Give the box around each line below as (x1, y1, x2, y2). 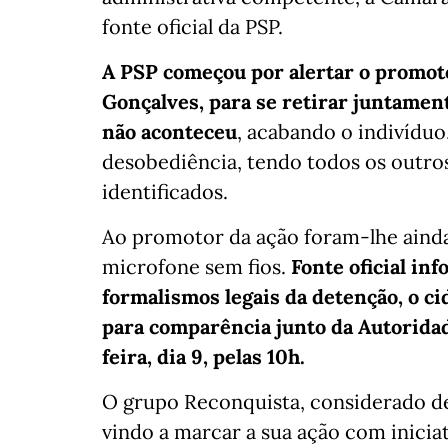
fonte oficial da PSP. (102, 14, 283, 40)
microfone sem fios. (102, 254, 291, 280)
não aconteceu (102, 119, 237, 145)
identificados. (102, 179, 228, 205)
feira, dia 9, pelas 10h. (102, 344, 305, 370)
